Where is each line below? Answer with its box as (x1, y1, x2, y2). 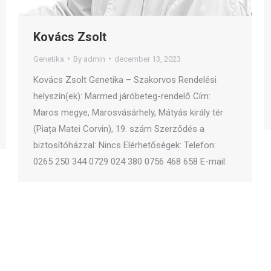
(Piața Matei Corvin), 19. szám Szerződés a (33, 123, 204, 134)
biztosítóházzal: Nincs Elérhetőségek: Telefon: (33, 139, 216, 151)
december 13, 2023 (114, 54, 181, 64)
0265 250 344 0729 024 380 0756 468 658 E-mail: (33, 155, 227, 167)
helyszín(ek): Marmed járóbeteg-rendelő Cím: (33, 90, 211, 102)
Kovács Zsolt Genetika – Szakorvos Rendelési (33, 74, 217, 85)
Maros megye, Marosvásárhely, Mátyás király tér (33, 106, 223, 118)
